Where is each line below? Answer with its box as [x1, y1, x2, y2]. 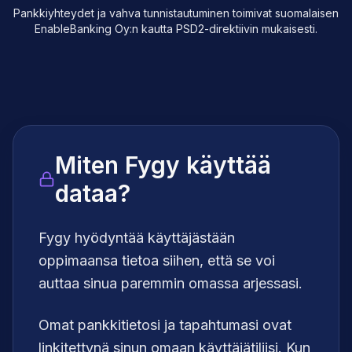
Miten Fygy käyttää [54, 151, 271, 180]
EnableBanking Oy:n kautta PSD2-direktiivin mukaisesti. [35, 22, 317, 36]
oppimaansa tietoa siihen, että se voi [38, 252, 275, 269]
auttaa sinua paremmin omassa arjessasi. [38, 275, 302, 292]
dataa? [54, 179, 130, 208]
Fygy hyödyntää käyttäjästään [38, 229, 235, 247]
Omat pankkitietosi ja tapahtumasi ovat [38, 317, 291, 334]
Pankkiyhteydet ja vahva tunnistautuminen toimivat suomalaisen [13, 6, 339, 20]
